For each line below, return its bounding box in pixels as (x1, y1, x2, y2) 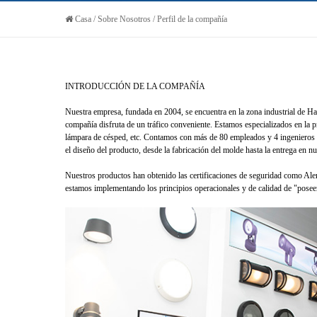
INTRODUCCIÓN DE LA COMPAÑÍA (65, 81, 205, 91)
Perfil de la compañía (157, 14, 227, 24)
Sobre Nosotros (98, 14, 151, 24)
